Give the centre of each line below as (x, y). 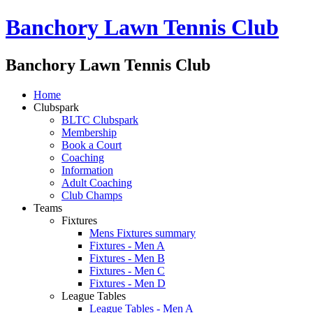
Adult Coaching (97, 182)
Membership (89, 132)
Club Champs (92, 195)
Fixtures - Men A (127, 245)
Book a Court (92, 145)
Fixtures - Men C (127, 270)
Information (87, 170)
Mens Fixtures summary (143, 233)
